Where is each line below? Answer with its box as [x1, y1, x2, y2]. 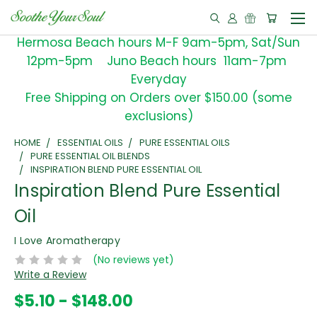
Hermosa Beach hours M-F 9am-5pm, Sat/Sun [17, 34, 300, 51]
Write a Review [14, 267, 86, 282]
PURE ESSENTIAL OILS [139, 136, 230, 149]
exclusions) [124, 108, 193, 125]
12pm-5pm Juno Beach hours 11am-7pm [27, 52, 290, 69]
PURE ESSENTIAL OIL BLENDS [30, 149, 150, 163]
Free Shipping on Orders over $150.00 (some [25, 89, 292, 106]
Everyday [130, 71, 187, 88]
